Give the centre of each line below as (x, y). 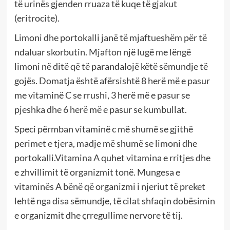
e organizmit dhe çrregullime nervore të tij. (98, 215)
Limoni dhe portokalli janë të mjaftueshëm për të (110, 38)
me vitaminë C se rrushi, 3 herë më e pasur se (102, 95)
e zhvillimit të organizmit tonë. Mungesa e (97, 172)
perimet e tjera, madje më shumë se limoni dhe (106, 143)
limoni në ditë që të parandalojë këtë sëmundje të (111, 66)
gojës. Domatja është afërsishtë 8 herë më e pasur (112, 81)
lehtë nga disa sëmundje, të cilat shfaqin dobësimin (114, 201)
